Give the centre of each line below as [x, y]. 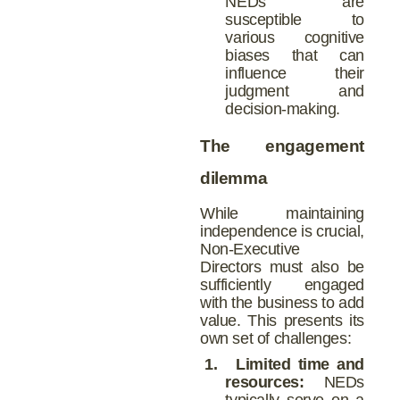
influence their [295, 74]
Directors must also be [282, 267]
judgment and [295, 92]
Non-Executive [250, 249]
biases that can [295, 56]
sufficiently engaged [282, 285]
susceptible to [295, 20]
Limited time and [300, 364]
